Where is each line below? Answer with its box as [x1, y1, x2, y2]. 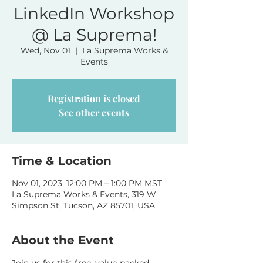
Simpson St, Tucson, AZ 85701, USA [12, 200, 155, 211]
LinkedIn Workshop [14, 4, 174, 23]
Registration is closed [48, 92, 140, 104]
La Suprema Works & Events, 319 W [12, 189, 156, 200]
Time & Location [12, 154, 112, 168]
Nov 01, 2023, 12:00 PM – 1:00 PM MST [12, 178, 162, 188]
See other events [59, 106, 129, 119]
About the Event [12, 233, 114, 247]
